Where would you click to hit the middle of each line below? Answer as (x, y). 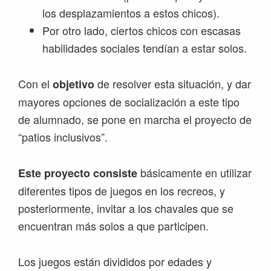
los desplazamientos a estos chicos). (131, 13)
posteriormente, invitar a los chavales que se (126, 208)
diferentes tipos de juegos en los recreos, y (122, 191)
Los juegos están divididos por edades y (115, 262)
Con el (35, 84)
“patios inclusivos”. (63, 137)
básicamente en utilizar (194, 173)
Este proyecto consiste (78, 173)
